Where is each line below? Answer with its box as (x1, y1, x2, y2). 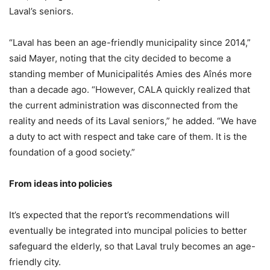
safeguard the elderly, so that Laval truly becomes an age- (9, 240, 256, 252)
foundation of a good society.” (9, 146, 135, 158)
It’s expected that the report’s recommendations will (9, 209, 230, 221)
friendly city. (9, 256, 61, 268)
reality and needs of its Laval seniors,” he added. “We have (9, 115, 257, 127)
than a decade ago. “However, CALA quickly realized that (9, 83, 250, 95)
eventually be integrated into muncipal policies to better (9, 224, 247, 236)
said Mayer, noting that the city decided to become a (9, 52, 231, 64)
